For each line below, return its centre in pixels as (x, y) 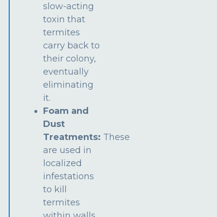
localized (63, 163)
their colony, (70, 58)
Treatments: (72, 137)
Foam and (66, 111)
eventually (66, 71)
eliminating (69, 85)
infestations (69, 176)
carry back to (72, 45)
